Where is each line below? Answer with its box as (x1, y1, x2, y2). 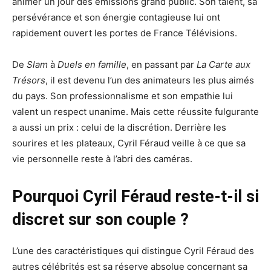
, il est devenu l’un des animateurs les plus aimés (45, 74, 254, 87)
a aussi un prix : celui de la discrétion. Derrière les (12, 122, 226, 134)
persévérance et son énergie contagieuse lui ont (12, 11, 220, 24)
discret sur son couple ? (12, 210, 189, 230)
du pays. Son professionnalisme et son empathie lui (12, 90, 233, 102)
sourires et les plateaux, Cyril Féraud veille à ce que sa (12, 137, 246, 149)
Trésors (12, 74, 45, 87)
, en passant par (126, 59, 197, 71)
